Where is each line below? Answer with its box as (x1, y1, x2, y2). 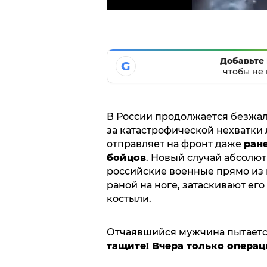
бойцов (106, 151, 146, 163)
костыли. (106, 193, 151, 204)
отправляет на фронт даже (106, 138, 244, 150)
